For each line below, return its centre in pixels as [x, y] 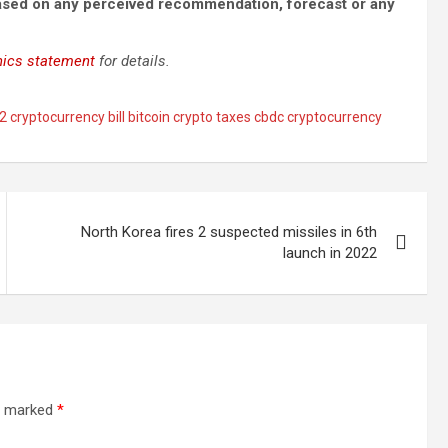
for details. [132, 61]
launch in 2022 [330, 253]
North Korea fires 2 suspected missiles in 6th [229, 232]
